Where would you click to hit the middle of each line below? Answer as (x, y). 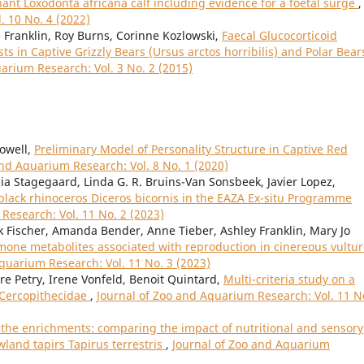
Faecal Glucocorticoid (279, 36)
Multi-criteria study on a (289, 279)
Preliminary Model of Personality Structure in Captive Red (191, 149)
